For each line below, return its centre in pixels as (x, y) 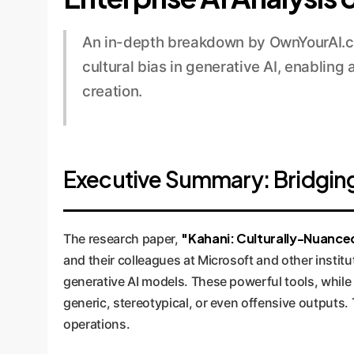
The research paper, (122, 239)
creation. (112, 92)
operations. (97, 324)
